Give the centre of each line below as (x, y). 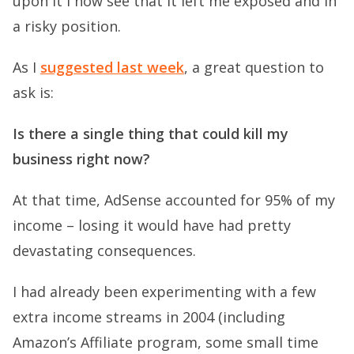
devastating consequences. (104, 251)
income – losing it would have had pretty (152, 226)
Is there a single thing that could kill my (151, 134)
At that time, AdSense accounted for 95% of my (174, 200)
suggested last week (112, 68)
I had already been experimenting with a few (164, 292)
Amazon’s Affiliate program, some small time (166, 343)
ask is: (33, 93)
